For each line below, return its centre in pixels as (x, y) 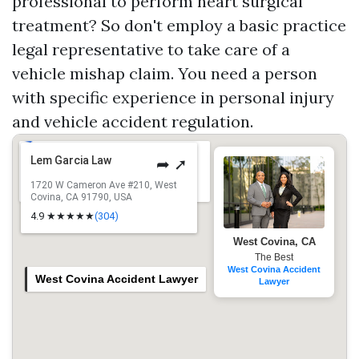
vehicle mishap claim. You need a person (165, 73)
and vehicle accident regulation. (133, 121)
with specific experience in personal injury (173, 97)
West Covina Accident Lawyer (117, 279)
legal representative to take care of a (151, 49)
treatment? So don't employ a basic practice (179, 25)
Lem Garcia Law (71, 160)
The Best (274, 258)
